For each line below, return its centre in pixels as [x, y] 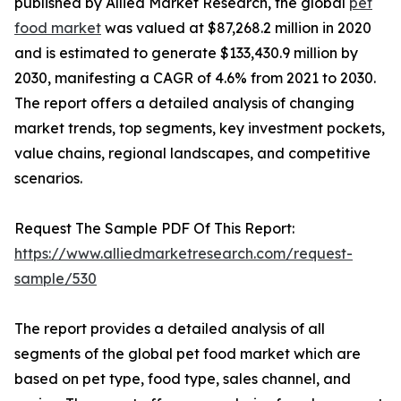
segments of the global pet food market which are [188, 354]
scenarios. [48, 179]
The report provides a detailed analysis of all [170, 329]
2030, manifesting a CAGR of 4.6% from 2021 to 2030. [195, 78]
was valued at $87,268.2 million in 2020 [236, 28]
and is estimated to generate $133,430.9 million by [186, 53]
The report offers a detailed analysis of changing [184, 103]
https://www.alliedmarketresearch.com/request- [183, 254]
